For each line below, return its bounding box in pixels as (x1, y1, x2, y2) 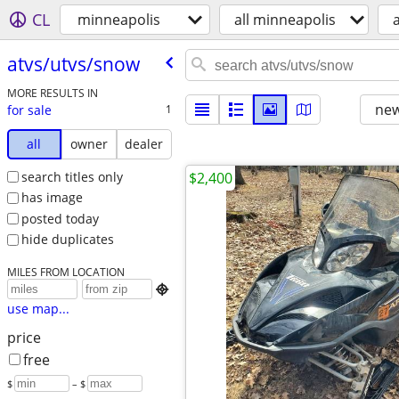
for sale (6, 101, 52, 118)
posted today (20, 209, 99, 227)
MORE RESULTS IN (6, 85, 98, 100)
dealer (125, 134, 164, 152)
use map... (6, 300, 69, 318)
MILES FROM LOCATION (6, 265, 125, 280)
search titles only (20, 167, 123, 185)
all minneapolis (234, 10, 336, 29)
